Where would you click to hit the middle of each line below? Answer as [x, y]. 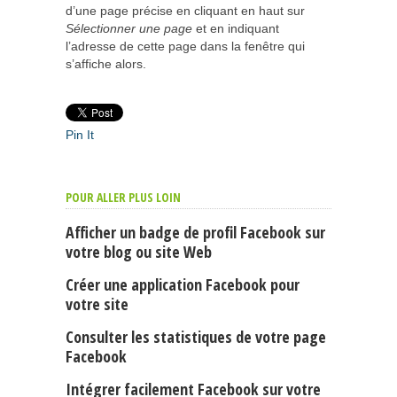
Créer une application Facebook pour [183, 285]
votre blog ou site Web [139, 252]
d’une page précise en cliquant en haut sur [185, 11]
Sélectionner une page [129, 29]
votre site [97, 304]
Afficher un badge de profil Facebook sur [195, 233]
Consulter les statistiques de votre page [196, 337]
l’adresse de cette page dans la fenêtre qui [185, 47]
